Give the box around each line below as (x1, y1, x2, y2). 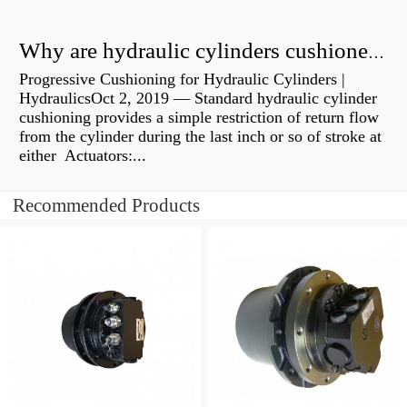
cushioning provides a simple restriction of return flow (19, 108, 379, 127)
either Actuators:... (19, 146, 146, 165)
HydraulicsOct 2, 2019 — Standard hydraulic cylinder (19, 89, 377, 108)
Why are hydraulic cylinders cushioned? (368, 44, 384, 63)
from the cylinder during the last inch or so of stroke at (19, 127, 382, 146)
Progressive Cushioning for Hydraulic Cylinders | (19, 70, 345, 89)
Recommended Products (13, 194, 200, 217)
